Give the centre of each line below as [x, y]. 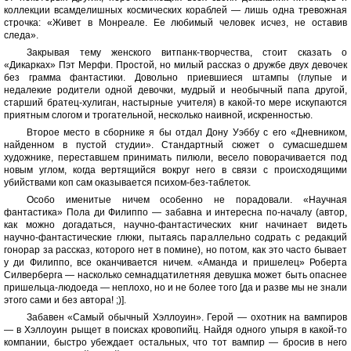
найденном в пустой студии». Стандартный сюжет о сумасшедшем [175, 145]
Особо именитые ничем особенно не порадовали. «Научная [186, 200]
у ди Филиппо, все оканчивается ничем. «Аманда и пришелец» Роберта [175, 262]
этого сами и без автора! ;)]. [65, 300]
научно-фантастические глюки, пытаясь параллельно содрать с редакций [175, 237]
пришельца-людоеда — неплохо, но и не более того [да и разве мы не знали [175, 288]
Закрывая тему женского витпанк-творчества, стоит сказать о [186, 52]
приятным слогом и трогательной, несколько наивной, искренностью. [158, 115]
